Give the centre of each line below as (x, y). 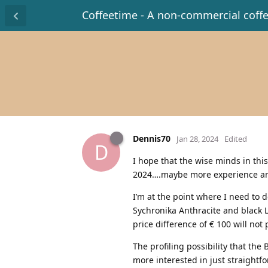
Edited (236, 138)
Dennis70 (152, 138)
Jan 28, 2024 (197, 138)
